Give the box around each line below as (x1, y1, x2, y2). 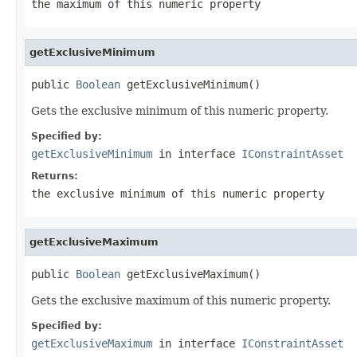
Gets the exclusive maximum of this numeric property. (31, 293, 331, 307)
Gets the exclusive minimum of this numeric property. (31, 104, 328, 117)
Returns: (31, 170, 78, 182)
